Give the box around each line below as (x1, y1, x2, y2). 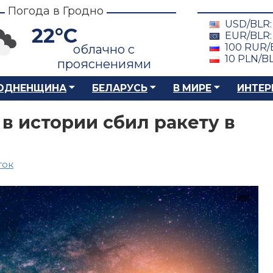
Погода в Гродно (8, 4, 104, 18)
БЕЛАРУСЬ (92, 82, 147, 94)
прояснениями (57, 57, 151, 71)
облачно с (73, 42, 135, 57)
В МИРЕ (173, 82, 211, 94)
